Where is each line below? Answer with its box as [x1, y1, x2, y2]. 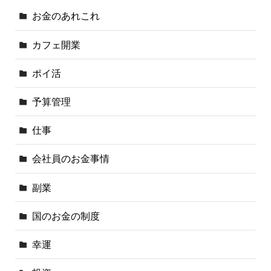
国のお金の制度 [32, 210, 100, 221]
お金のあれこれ [32, 10, 100, 22]
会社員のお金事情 [32, 153, 110, 165]
